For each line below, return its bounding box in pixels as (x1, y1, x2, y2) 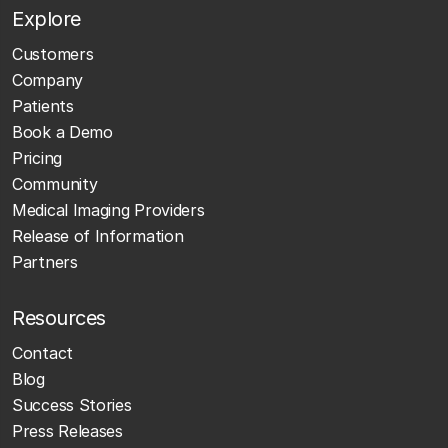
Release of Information (12, 225, 184, 246)
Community (12, 173, 98, 194)
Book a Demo (12, 121, 113, 142)
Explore (12, 6, 81, 31)
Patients (12, 95, 74, 116)
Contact (12, 342, 73, 363)
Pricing (12, 147, 62, 168)
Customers (12, 43, 94, 64)
